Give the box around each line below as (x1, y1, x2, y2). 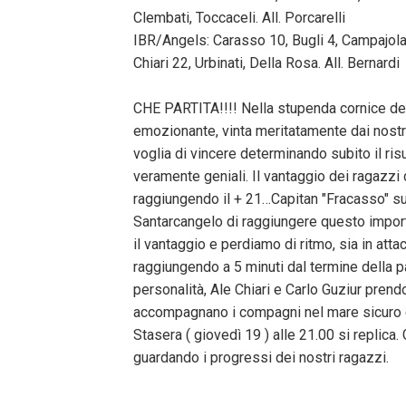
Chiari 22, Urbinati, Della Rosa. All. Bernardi (133, 53, 400, 72)
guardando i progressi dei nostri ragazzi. (133, 348, 389, 366)
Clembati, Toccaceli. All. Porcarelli (133, 8, 345, 26)
